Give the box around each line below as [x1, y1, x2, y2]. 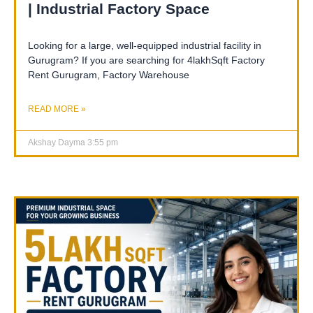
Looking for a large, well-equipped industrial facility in [28, 39, 261, 51]
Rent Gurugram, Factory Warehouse [28, 68, 189, 80]
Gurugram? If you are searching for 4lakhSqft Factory [28, 54, 265, 66]
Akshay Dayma [28, 137, 87, 147]
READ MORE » [28, 103, 86, 114]
